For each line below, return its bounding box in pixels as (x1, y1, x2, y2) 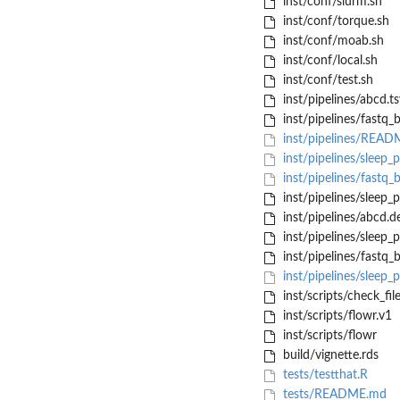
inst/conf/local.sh (279, 54, 378, 68)
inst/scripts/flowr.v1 (279, 310, 392, 323)
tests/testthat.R (279, 369, 368, 382)
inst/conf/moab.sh (279, 35, 384, 48)
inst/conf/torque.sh (279, 15, 389, 29)
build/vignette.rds (279, 349, 379, 362)
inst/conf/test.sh (279, 74, 373, 87)
